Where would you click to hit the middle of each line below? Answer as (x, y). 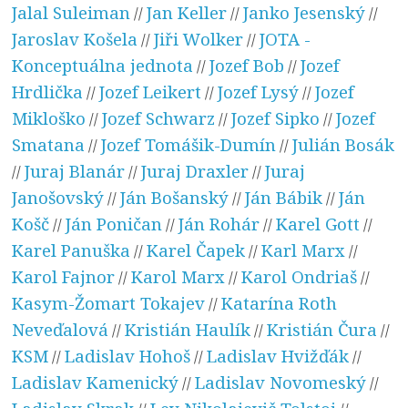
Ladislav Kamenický (96, 382)
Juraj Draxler (195, 170)
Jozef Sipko (276, 117)
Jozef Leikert (151, 91)
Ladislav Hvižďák (278, 355)
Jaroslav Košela (75, 38)
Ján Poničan (114, 223)
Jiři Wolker (199, 38)
